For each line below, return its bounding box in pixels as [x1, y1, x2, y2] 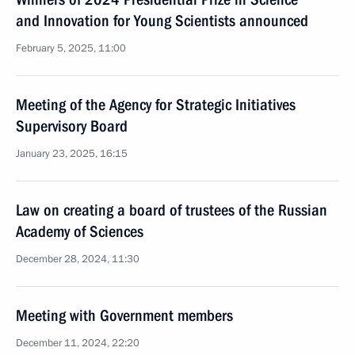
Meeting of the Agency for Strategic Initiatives [16, 95, 296, 114]
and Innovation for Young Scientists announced [16, 11, 308, 30]
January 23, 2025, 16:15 [16, 147, 128, 161]
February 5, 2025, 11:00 [16, 41, 126, 55]
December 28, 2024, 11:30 [16, 252, 139, 266]
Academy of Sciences [16, 222, 143, 241]
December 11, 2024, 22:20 [16, 336, 139, 350]
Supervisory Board [16, 116, 128, 136]
